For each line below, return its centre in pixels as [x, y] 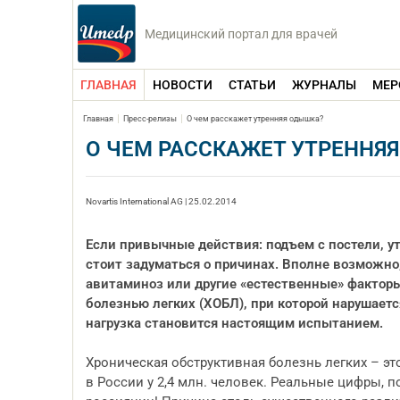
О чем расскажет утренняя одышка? [255, 119]
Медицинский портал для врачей [241, 34]
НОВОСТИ [183, 85]
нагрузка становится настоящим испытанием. [234, 323]
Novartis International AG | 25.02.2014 [161, 201]
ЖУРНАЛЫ [324, 85]
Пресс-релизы [150, 119]
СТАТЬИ [252, 85]
